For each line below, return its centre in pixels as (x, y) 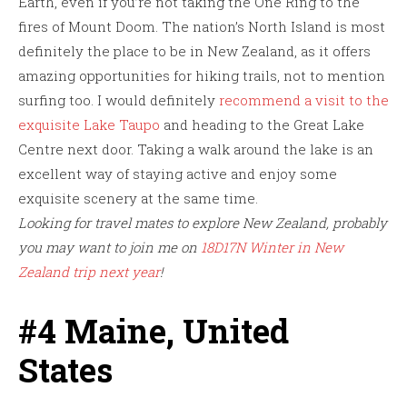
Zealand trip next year (89, 271)
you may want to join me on (109, 247)
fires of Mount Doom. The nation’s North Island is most (202, 26)
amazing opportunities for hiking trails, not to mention (202, 75)
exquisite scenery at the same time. (138, 198)
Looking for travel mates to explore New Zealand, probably (203, 222)
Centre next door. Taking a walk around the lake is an (196, 149)
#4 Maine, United (154, 330)
